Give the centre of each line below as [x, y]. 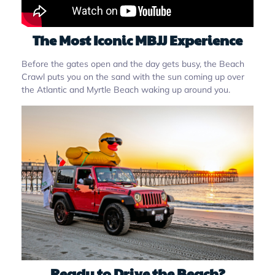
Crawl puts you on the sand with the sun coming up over [133, 76]
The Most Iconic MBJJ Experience [137, 40]
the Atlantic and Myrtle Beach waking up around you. [126, 89]
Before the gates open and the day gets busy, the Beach [133, 64]
